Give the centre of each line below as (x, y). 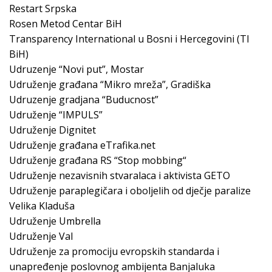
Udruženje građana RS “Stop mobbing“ (98, 161)
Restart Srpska (43, 9)
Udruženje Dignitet (53, 130)
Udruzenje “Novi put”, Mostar (76, 70)
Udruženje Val (41, 236)
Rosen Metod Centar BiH (66, 24)
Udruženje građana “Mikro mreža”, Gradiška (110, 85)
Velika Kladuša (42, 206)
